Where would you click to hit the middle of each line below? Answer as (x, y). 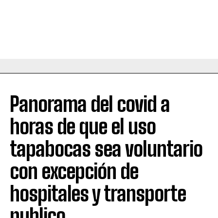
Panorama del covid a (90, 104)
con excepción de (74, 172)
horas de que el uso (83, 127)
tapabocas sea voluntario (106, 149)
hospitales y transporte (98, 194)
